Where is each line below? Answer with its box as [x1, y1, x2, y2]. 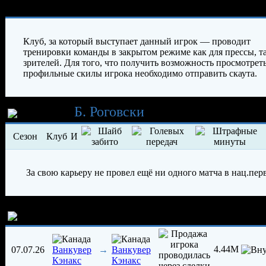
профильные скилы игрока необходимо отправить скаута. [23, 68, 257, 79]
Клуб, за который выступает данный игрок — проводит [23, 36, 251, 47]
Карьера [17, 104, 74, 120]
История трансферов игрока [17, 207, 191, 223]
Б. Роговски [74, 104, 144, 120]
